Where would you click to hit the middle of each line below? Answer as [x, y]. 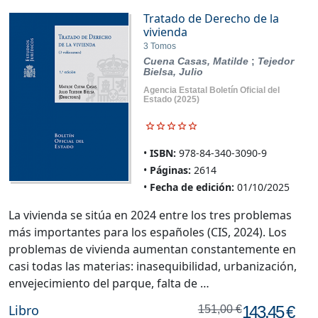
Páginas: [170, 170]
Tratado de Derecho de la [211, 19]
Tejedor [275, 61]
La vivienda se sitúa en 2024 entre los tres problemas [150, 215]
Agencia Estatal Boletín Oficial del [211, 91]
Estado [157, 100]
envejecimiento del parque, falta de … [109, 284]
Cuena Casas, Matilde [197, 61]
